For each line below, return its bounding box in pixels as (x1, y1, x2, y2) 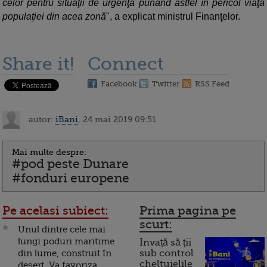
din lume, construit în (18, 248, 111, 259)
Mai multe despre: (12, 147, 86, 157)
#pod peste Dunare (12, 157, 129, 172)
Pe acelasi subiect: (2, 204, 108, 218)
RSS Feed (195, 79, 229, 89)
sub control (139, 248, 194, 259)
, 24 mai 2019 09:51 (78, 114, 156, 124)
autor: (26, 114, 55, 124)
